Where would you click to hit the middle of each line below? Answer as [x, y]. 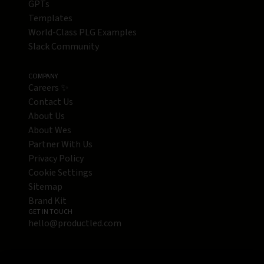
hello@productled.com [75, 224]
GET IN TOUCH [50, 212]
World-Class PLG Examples [82, 33]
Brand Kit [47, 201]
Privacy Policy [56, 159]
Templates [50, 19]
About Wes [50, 131]
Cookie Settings [60, 173]
